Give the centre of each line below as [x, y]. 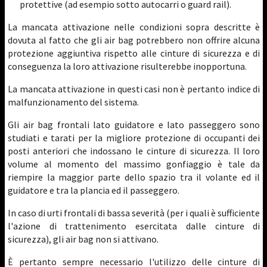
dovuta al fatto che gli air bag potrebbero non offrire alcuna [134, 40]
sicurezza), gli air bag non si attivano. [83, 239]
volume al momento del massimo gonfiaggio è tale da [134, 164]
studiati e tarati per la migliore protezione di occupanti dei [134, 138]
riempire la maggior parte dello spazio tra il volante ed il [134, 177]
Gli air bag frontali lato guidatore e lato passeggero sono [134, 125]
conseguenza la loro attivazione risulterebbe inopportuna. [127, 66]
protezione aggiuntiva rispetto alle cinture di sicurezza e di [134, 53]
